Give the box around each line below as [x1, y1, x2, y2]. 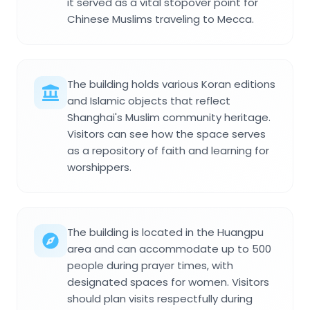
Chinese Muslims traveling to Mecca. [67, 11, 254, 26]
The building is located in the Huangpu [67, 224, 264, 239]
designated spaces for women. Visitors [67, 274, 269, 289]
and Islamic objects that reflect [67, 93, 230, 108]
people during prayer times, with [67, 257, 233, 273]
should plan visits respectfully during [67, 291, 253, 306]
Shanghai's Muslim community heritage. [67, 109, 271, 125]
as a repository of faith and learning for [67, 143, 269, 158]
